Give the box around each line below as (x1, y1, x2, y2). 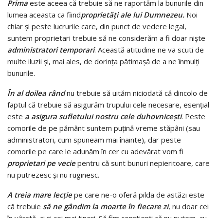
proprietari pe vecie (7, 158, 75, 168)
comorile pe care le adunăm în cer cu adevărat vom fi (7, 146, 183, 157)
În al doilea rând (7, 88, 67, 98)
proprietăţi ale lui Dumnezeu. (81, 10, 184, 20)
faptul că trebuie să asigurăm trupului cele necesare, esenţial (7, 100, 209, 110)
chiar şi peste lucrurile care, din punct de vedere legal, (7, 21, 186, 32)
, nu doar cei (168, 201, 209, 212)
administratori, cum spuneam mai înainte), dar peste (7, 135, 181, 145)
